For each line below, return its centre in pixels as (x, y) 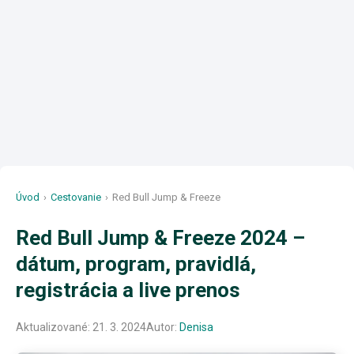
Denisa (196, 327)
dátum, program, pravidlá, (136, 264)
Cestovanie (76, 197)
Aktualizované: (54, 327)
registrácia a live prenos (128, 290)
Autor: (163, 327)
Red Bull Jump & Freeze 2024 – (160, 237)
